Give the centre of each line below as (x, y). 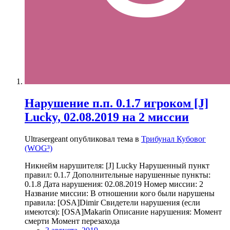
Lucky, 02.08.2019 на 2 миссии (107, 117)
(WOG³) (39, 148)
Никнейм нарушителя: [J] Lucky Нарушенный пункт (117, 166)
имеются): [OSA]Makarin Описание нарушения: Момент (123, 212)
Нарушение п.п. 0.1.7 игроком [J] (117, 103)
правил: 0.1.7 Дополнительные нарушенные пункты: (118, 175)
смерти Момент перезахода (72, 221)
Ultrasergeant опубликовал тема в (83, 139)
